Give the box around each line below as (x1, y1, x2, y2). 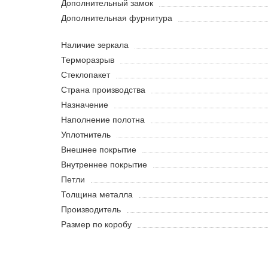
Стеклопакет (61, 70, 110, 80)
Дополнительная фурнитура (61, 13, 172, 23)
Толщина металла (61, 190, 133, 200)
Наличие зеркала (61, 40, 129, 50)
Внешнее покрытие (61, 145, 136, 155)
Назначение (61, 100, 108, 110)
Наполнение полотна (61, 115, 145, 125)
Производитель (61, 205, 121, 215)
